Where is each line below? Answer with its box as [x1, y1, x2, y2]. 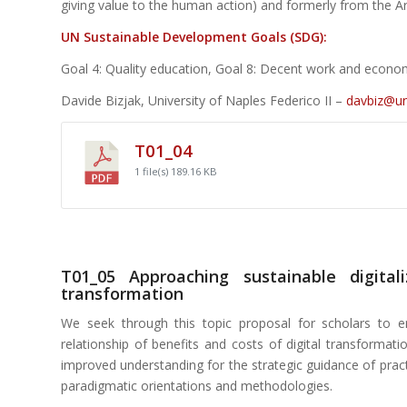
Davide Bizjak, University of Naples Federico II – [61, 91, 346, 109]
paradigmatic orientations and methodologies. [61, 377, 333, 395]
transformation [61, 282, 184, 304]
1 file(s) [134, 164, 171, 178]
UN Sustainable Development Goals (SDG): [61, 27, 327, 45]
